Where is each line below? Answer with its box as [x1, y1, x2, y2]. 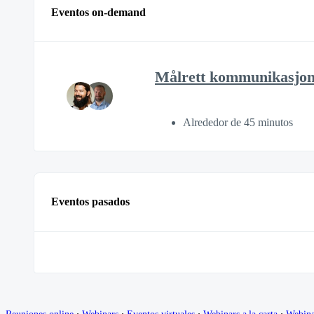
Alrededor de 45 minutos [183, 116, 293, 128]
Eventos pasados [51, 196, 130, 208]
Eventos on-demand [51, 6, 146, 18]
